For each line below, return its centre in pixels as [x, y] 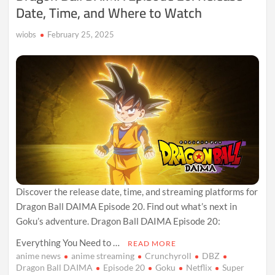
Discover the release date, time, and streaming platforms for [137, 191]
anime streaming [103, 255]
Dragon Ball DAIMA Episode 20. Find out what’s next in [127, 206]
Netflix [199, 267]
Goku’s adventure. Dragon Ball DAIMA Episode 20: [118, 221]
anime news [39, 255]
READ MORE [152, 243]
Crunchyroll [168, 255]
